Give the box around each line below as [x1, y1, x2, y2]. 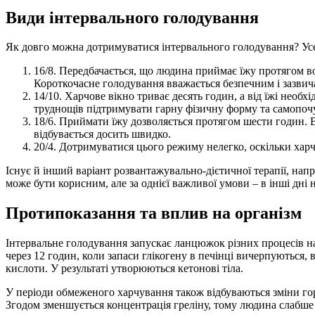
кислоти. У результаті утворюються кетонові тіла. [6, 262, 243, 275]
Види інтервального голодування [6, 8, 259, 27]
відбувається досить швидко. [34, 128, 171, 141]
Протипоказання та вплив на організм [6, 204, 302, 223]
